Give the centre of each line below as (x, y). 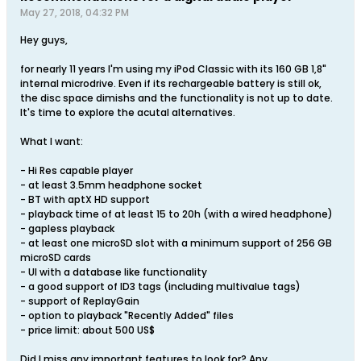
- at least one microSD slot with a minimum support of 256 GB (176, 243)
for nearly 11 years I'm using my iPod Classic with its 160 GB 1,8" (173, 69)
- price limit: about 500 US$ (87, 330)
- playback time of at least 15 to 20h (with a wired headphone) (176, 214)
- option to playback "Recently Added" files (127, 315)
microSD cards (56, 257)
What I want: (52, 141)
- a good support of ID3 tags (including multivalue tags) (160, 286)
